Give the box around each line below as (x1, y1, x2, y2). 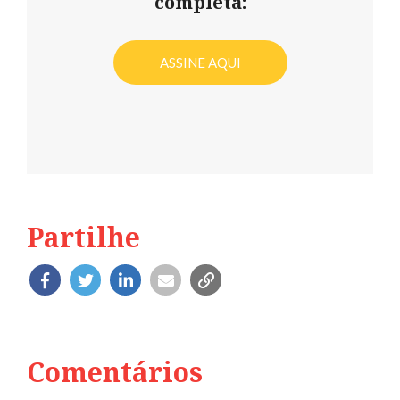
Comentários (27, 353, 203, 390)
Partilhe (27, 218, 140, 255)
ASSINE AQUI (159, 54, 241, 71)
